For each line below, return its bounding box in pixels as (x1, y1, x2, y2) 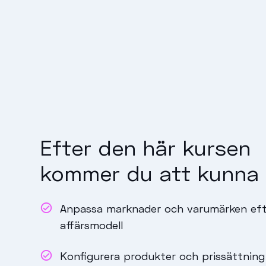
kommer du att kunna (40, 160, 259, 186)
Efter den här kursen (40, 134, 251, 160)
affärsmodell (59, 218, 123, 232)
